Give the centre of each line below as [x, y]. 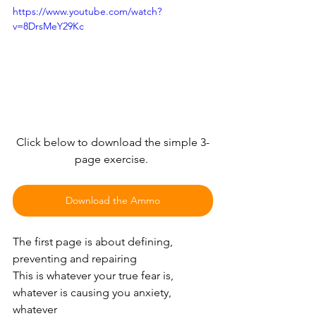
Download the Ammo [113, 200]
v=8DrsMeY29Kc [48, 26]
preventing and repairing [75, 258]
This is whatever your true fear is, [95, 275]
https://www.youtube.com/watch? [87, 11]
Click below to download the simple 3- [113, 142]
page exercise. [113, 159]
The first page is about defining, [94, 241]
